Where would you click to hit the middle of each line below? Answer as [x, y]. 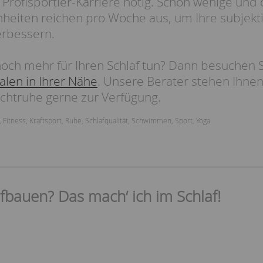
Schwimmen [151, 120]
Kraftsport [45, 120]
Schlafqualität [107, 120]
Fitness [14, 120]
